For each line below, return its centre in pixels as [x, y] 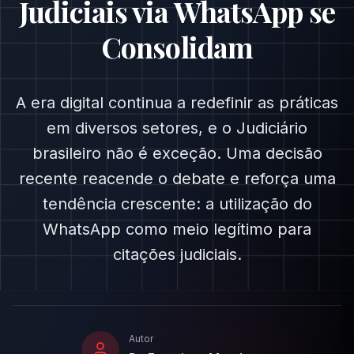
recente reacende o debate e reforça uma [177, 179]
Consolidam [177, 47]
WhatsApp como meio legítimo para [177, 229]
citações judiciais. [177, 254]
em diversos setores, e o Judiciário [177, 128]
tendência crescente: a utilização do [177, 204]
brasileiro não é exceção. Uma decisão [177, 153]
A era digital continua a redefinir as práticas [177, 103]
